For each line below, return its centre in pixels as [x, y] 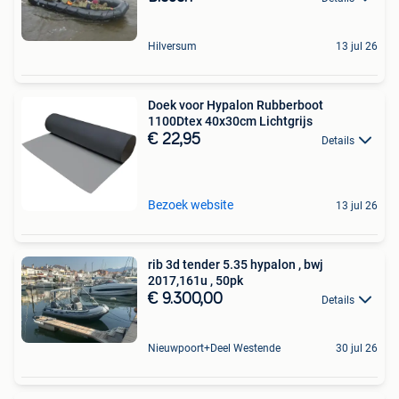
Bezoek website [191, 205]
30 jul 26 [357, 349]
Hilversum [172, 47]
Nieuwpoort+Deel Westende [214, 349]
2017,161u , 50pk [195, 281]
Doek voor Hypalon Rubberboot [236, 106]
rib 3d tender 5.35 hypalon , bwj [236, 265]
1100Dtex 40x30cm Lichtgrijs [230, 122]
